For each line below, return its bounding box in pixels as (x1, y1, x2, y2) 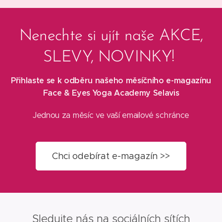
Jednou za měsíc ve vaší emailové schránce (33, 110, 189, 120)
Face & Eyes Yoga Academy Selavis (43, 87, 179, 98)
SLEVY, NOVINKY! (43, 49, 179, 65)
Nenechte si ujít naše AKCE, (19, 28, 203, 44)
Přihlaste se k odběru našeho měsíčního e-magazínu (10, 75, 212, 86)
